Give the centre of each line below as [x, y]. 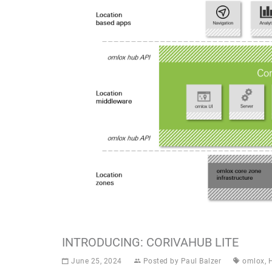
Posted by [161, 261]
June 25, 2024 [95, 261]
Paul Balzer [201, 261]
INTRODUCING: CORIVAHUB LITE [150, 243]
